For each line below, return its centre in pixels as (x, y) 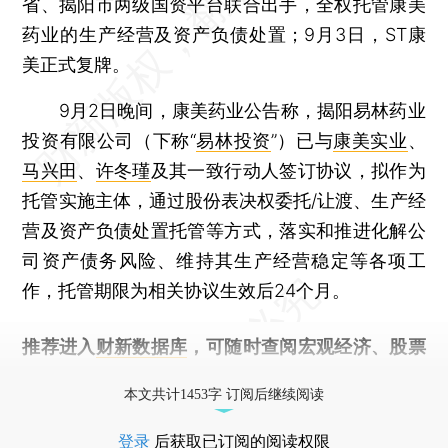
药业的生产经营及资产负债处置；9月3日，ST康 (224, 34)
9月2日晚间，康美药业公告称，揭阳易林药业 (224, 110)
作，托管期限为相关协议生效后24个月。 (186, 290)
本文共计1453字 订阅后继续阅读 (224, 394)
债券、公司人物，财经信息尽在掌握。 (175, 376)
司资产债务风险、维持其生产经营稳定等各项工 (224, 260)
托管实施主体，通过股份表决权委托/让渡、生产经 (224, 200)
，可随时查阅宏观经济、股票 (306, 346)
